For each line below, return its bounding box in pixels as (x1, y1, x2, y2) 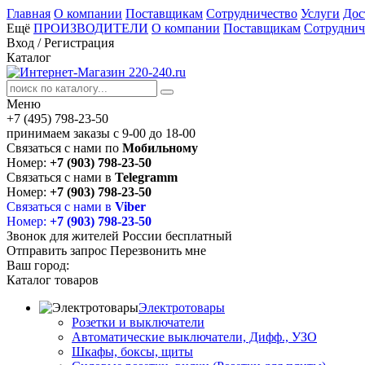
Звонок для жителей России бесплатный (7, 229, 232, 243)
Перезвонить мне (110, 244, 206, 257)
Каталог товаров (7, 273, 99, 287)
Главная (7, 7, 51, 20)
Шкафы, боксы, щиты (72, 345, 193, 358)
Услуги (301, 7, 340, 20)
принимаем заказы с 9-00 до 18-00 (7, 126, 196, 140)
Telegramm (115, 170, 178, 184)
